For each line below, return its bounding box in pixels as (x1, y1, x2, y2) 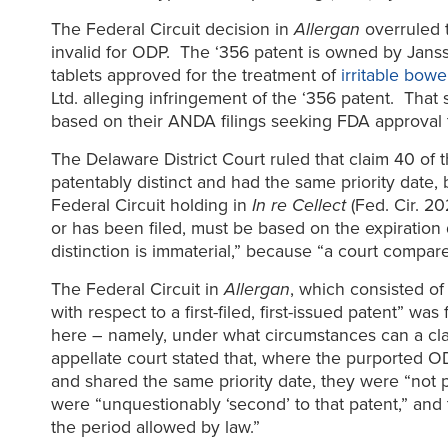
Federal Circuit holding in (50, 195, 252, 217)
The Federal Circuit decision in (50, 19, 294, 41)
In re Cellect (251, 195, 346, 217)
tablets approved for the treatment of (50, 65, 341, 87)
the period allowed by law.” (50, 416, 260, 438)
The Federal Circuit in (50, 278, 224, 300)
